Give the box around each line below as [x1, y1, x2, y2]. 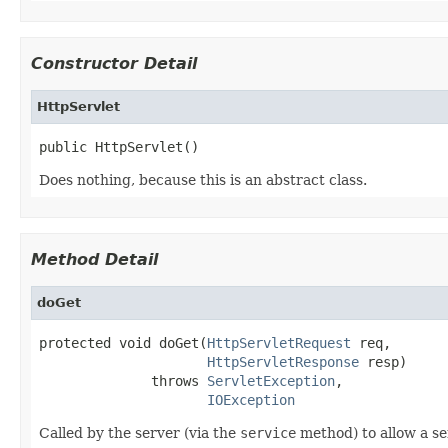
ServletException [207, 372, 335, 389]
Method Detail [31, 249, 158, 269]
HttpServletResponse [207, 353, 359, 370]
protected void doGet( [39, 334, 207, 351]
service [240, 424, 296, 441]
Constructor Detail [31, 53, 197, 73]
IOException [207, 391, 295, 408]
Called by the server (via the [39, 424, 240, 441]
